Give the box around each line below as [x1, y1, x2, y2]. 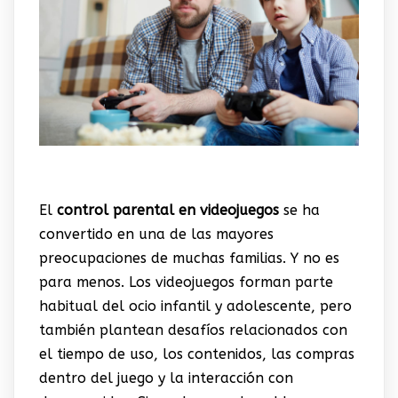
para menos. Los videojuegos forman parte [38, 274, 333, 291]
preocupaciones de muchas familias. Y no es [38, 250, 339, 267]
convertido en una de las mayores [38, 226, 274, 243]
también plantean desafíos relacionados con [38, 322, 347, 339]
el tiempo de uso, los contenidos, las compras [38, 346, 354, 363]
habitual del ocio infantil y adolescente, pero [38, 298, 352, 315]
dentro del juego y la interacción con [38, 370, 293, 387]
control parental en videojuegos [56, 202, 279, 219]
